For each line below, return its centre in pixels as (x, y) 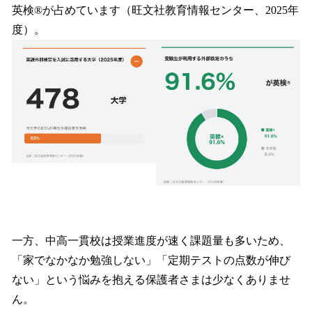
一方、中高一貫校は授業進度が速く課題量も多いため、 (151, 241)
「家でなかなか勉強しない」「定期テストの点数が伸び (151, 260)
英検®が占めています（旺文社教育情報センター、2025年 (155, 10)
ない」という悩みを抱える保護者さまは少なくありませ (151, 280)
